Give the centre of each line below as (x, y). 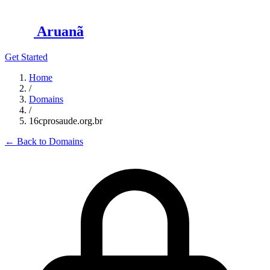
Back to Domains (49, 141)
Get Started (26, 57)
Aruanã (60, 31)
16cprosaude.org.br (66, 121)
